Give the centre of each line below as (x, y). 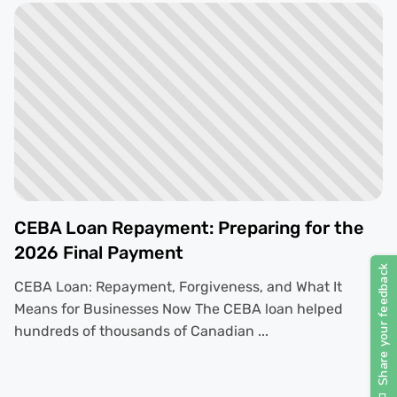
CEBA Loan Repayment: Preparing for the (189, 228)
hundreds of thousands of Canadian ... (141, 331)
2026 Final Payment (98, 253)
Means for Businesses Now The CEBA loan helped (178, 309)
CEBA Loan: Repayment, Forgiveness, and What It (178, 287)
